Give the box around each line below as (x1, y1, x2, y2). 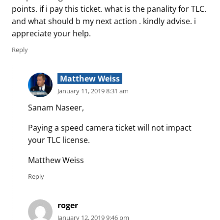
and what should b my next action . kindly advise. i (12, 15, 196, 27)
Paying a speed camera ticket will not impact (28, 122, 192, 134)
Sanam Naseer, (28, 102, 84, 113)
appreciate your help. (12, 27, 91, 39)
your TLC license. (28, 135, 90, 146)
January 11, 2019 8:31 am (57, 86, 129, 95)
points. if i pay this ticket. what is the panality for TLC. (12, 3, 206, 14)
